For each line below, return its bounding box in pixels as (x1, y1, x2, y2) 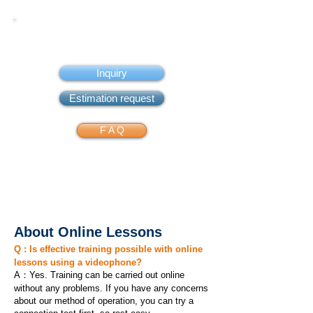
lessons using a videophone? (14, 257, 142, 268)
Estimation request (69, 92, 154, 104)
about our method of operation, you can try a (14, 296, 194, 306)
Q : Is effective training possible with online (14, 244, 203, 254)
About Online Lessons (14, 224, 162, 240)
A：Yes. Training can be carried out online (14, 270, 184, 280)
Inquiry (96, 67, 127, 79)
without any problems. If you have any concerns (14, 283, 208, 293)
